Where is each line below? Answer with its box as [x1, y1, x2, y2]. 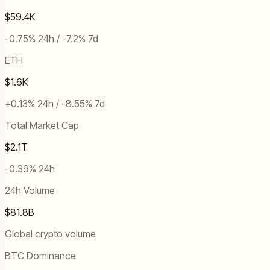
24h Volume [5, 184, 55, 197]
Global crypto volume [5, 228, 96, 240]
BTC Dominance [5, 250, 76, 262]
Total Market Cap [5, 119, 79, 132]
